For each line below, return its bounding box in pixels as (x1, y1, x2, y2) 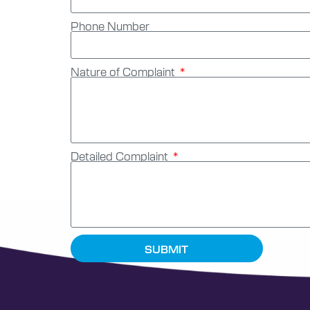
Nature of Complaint (71, 64, 178, 79)
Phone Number (71, 18, 149, 33)
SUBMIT (145, 241, 189, 255)
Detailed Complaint (71, 148, 171, 163)
